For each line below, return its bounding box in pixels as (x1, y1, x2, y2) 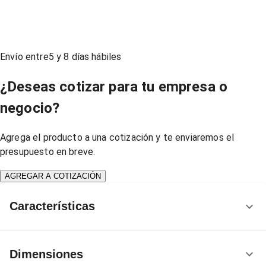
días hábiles (69, 51, 122, 63)
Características (9, 199, 95, 213)
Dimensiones (9, 247, 83, 261)
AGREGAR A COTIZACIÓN (5, 171, 101, 180)
